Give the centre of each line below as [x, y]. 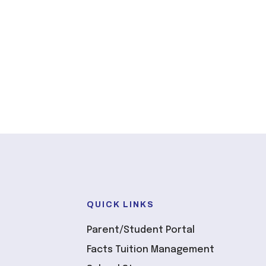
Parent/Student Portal [141, 230]
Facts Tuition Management [151, 249]
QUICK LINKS [121, 204]
